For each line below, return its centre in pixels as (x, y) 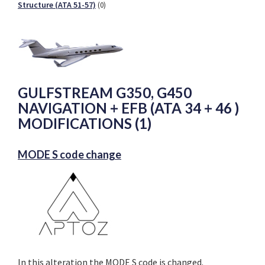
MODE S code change (70, 154)
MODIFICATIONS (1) (85, 123)
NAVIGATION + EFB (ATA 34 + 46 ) (128, 108)
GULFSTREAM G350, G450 (105, 92)
